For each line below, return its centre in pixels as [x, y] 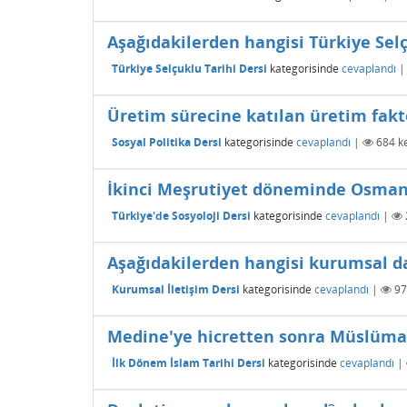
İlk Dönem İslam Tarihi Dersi [189, 362]
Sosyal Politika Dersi [167, 142]
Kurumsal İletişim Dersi [176, 289]
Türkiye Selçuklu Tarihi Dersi [189, 68]
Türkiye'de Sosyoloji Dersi [181, 215]
